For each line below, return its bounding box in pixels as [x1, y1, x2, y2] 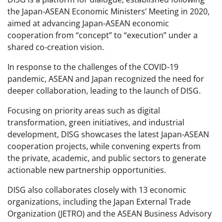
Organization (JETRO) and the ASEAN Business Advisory [7, 208, 212, 220]
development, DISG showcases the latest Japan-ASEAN [7, 129, 209, 140]
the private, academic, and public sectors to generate [7, 153, 206, 164]
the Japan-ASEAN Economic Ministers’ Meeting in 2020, [7, 6, 210, 17]
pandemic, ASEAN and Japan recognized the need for [7, 73, 204, 85]
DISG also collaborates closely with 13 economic [7, 184, 186, 196]
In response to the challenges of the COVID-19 [7, 61, 178, 73]
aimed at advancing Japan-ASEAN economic [7, 18, 169, 29]
